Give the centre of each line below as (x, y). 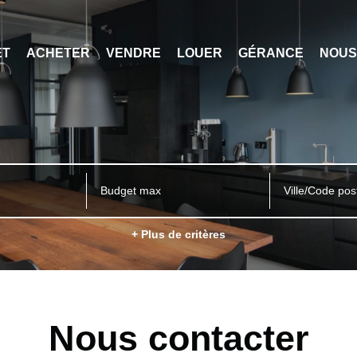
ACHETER (58, 53)
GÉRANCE (271, 53)
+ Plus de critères (178, 234)
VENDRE (133, 53)
